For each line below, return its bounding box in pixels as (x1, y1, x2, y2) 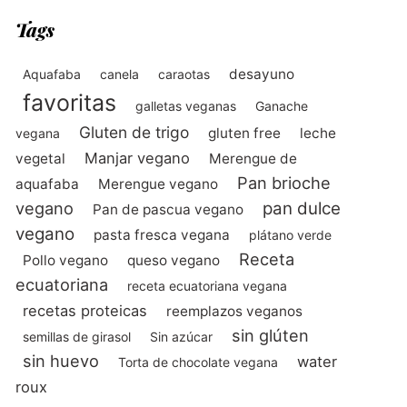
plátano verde (248, 226, 332, 243)
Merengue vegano (97, 174, 218, 193)
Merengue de (208, 149, 297, 167)
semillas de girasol (22, 328, 131, 344)
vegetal (15, 149, 65, 167)
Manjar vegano (84, 148, 190, 167)
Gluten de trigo (78, 122, 189, 142)
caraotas (157, 65, 210, 82)
